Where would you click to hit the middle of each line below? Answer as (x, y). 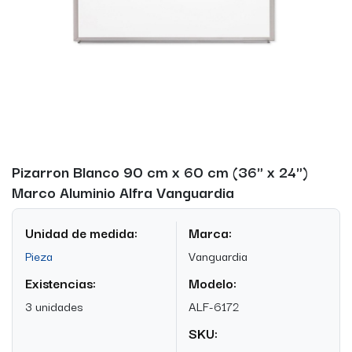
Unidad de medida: (81, 232)
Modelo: (213, 282)
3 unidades (54, 305)
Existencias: (60, 282)
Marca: (210, 232)
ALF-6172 (214, 305)
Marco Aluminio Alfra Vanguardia (123, 191)
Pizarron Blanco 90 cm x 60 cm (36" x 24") (160, 170)
